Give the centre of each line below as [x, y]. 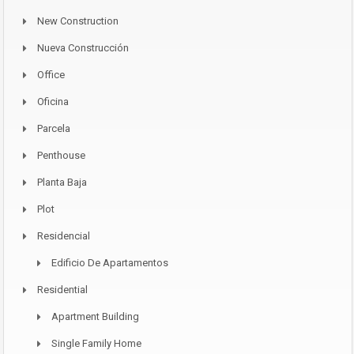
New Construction [78, 21]
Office [51, 75]
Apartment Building [95, 317]
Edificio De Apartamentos [110, 263]
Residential [62, 290]
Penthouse [61, 156]
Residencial [64, 236]
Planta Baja [62, 183]
